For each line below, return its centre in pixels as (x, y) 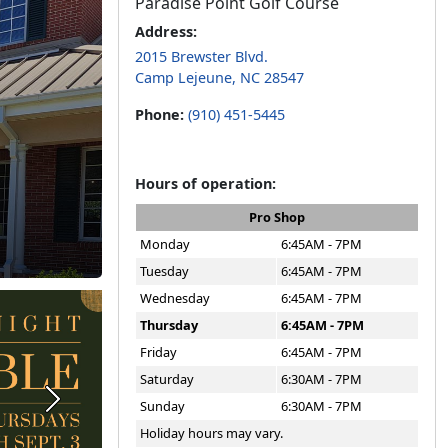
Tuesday (164, 271)
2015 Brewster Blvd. (201, 56)
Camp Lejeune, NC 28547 (219, 77)
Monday (165, 244)
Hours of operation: (205, 183)
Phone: (161, 114)
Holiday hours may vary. (211, 433)
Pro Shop (277, 217)
